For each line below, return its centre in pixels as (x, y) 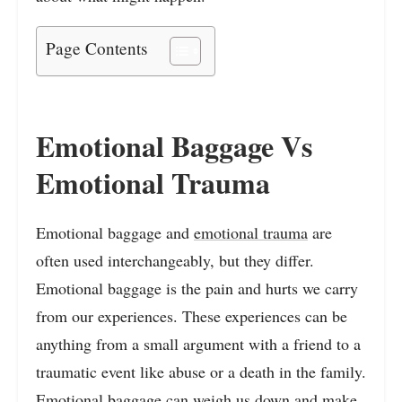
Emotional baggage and (115, 232)
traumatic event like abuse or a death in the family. (201, 371)
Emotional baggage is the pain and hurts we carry (197, 288)
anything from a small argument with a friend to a (198, 343)
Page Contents (96, 48)
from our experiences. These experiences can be (192, 315)
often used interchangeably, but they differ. (175, 260)
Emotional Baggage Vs (174, 146)
